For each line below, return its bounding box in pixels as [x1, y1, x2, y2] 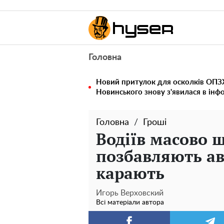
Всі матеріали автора [96, 199, 164, 206]
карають [96, 162, 164, 183]
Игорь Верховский [96, 189, 163, 197]
